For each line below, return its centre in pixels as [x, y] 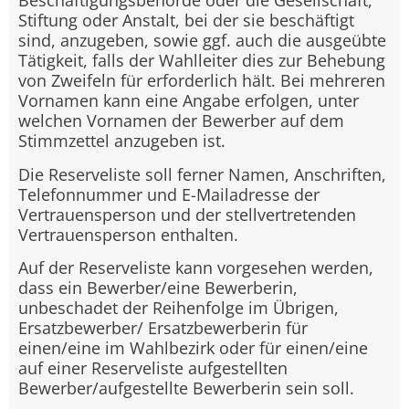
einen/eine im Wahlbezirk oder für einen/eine [193, 348]
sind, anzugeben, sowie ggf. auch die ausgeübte [202, 41]
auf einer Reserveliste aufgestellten [153, 368]
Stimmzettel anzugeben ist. [122, 141]
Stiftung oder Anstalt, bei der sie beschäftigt [186, 21]
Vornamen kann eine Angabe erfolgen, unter [189, 101]
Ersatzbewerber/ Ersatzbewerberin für [163, 328]
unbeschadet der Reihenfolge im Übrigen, [178, 308]
